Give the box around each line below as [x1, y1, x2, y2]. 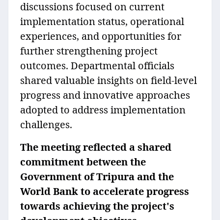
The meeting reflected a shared [20, 140, 171, 154]
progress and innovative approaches [20, 88, 190, 102]
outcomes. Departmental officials [20, 59, 174, 73]
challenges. [20, 118, 72, 132]
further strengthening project [20, 44, 158, 58]
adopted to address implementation [20, 103, 186, 117]
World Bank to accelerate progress [20, 185, 189, 198]
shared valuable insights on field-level [20, 74, 197, 87]
